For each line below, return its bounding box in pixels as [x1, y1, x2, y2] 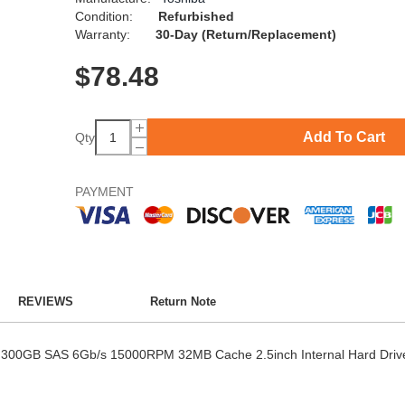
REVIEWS [17, 295, 73, 309]
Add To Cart [303, 128, 386, 145]
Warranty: [74, 27, 134, 42]
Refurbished [157, 9, 234, 24]
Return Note [150, 295, 217, 309]
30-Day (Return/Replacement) [155, 27, 336, 42]
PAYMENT [74, 184, 134, 200]
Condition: [74, 9, 137, 24]
